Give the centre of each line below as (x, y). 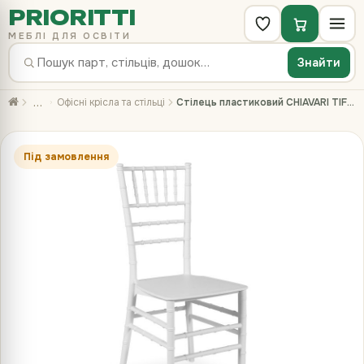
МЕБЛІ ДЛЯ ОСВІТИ (69, 35)
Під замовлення (66, 157)
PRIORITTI (72, 17)
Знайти (318, 62)
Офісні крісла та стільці (111, 102)
